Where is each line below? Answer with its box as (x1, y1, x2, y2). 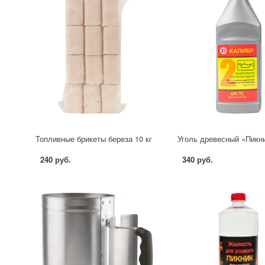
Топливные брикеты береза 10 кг (35, 133, 153, 145)
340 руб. (182, 154, 213, 166)
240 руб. (40, 154, 72, 166)
